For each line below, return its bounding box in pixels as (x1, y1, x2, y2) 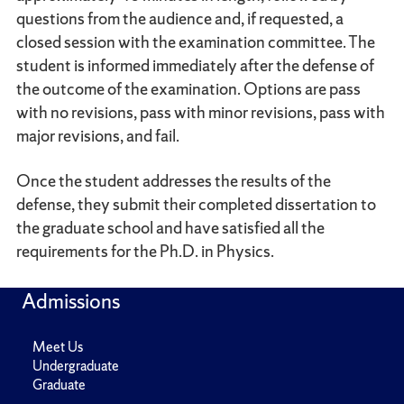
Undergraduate (32, 356, 119, 375)
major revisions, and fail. (15, 124, 179, 147)
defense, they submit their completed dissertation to (15, 192, 376, 216)
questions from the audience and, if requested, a (15, 6, 344, 30)
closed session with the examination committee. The (15, 30, 375, 53)
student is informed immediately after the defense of (15, 53, 374, 77)
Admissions (22, 288, 120, 315)
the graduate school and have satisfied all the (15, 216, 325, 239)
